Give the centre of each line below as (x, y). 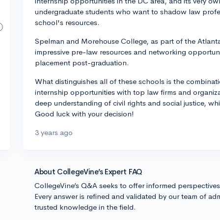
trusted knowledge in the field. (85, 207)
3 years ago (54, 132)
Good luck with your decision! (84, 114)
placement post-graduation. (82, 63)
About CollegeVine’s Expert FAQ (88, 172)
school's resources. (67, 22)
